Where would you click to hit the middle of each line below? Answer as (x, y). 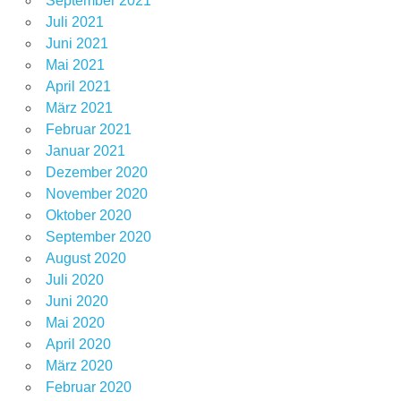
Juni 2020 (77, 302)
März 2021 (79, 108)
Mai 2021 (75, 65)
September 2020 (98, 237)
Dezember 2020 (96, 173)
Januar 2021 (85, 151)
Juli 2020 (74, 280)
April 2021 (78, 87)
